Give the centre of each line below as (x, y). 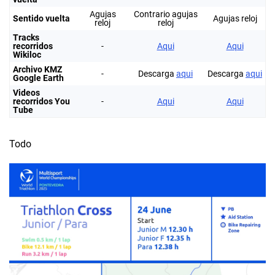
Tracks (26, 37)
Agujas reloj (235, 18)
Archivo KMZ (37, 69)
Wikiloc (27, 55)
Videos (26, 93)
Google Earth (38, 78)
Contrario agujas (165, 14)
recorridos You (41, 101)
